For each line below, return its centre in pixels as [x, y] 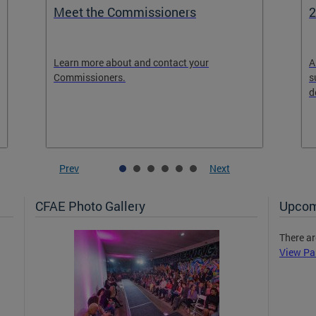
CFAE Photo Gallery [90, 206]
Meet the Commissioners [125, 12]
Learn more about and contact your [131, 62]
